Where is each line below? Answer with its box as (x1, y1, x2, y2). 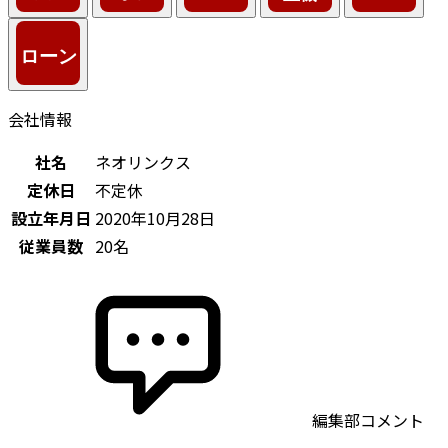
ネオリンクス (95, 149, 191, 174)
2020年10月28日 (95, 205, 215, 230)
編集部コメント (308, 407, 424, 432)
